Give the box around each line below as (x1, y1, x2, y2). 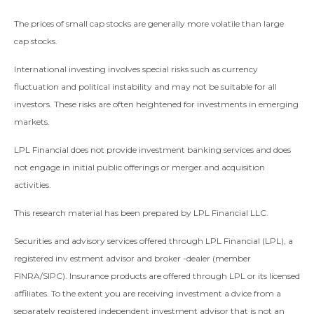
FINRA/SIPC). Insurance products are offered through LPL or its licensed (14, 271, 300, 282)
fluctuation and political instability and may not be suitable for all (14, 81, 277, 93)
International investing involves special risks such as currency (14, 64, 258, 75)
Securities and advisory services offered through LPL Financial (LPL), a (14, 235, 293, 247)
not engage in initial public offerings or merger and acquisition (14, 162, 265, 173)
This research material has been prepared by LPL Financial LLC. (14, 207, 268, 219)
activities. (14, 179, 51, 191)
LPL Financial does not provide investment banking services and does (14, 144, 291, 156)
